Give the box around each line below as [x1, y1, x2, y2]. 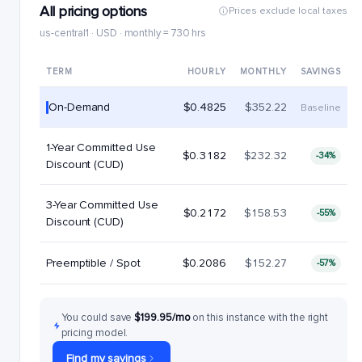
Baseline [300, 102, 341, 114]
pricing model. [61, 326, 128, 339]
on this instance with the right [192, 311, 329, 324]
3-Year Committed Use [46, 198, 158, 212]
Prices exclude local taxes [229, 4, 348, 17]
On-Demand [48, 100, 111, 114]
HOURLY [187, 66, 226, 77]
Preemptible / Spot [46, 256, 141, 270]
